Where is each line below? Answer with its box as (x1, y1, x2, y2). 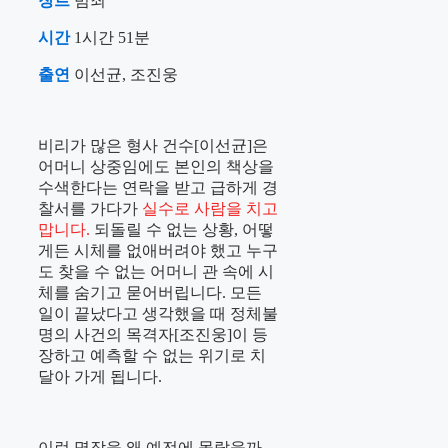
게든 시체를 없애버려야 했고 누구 (38, 242, 278, 260)
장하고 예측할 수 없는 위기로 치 (38, 347, 266, 365)
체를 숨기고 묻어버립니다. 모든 (38, 284, 262, 302)
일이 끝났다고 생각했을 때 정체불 (38, 305, 278, 323)
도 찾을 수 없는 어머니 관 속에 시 (38, 263, 274, 281)
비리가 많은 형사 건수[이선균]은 (38, 137, 268, 155)
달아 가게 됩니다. (38, 368, 166, 386)
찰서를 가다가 (38, 200, 142, 218)
